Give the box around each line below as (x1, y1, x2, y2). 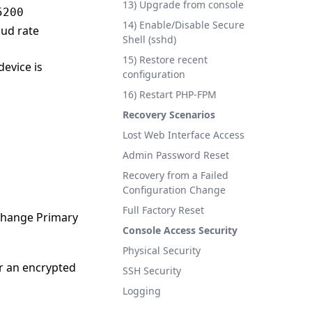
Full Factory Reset (123, 203, 204, 217)
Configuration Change (123, 183, 226, 196)
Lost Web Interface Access (123, 128, 244, 141)
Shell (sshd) (123, 33, 176, 46)
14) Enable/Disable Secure (123, 18, 244, 31)
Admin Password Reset (123, 148, 229, 162)
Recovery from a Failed (123, 169, 228, 182)
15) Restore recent (123, 53, 208, 66)
